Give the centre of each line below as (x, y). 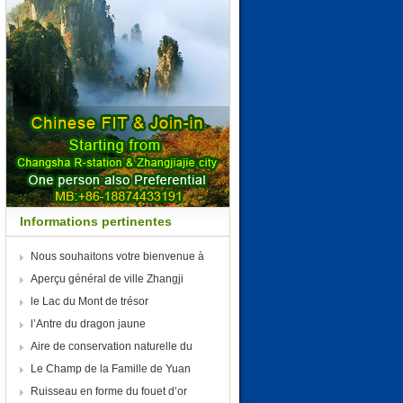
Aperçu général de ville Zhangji (108, 279)
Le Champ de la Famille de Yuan (111, 369)
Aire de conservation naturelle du (114, 346)
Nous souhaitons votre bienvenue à (119, 256)
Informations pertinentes (96, 221)
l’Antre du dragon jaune (88, 324)
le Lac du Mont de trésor (90, 301)
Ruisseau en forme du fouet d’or (109, 391)
